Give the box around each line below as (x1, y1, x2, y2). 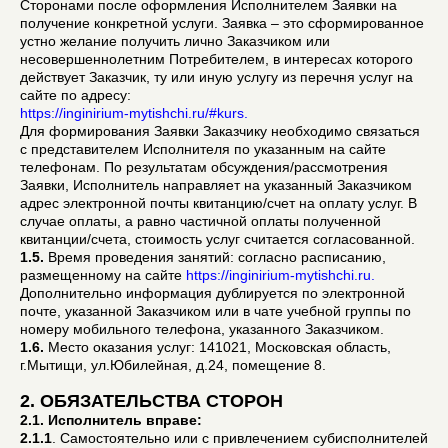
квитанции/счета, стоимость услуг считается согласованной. (20, 230, 415, 247)
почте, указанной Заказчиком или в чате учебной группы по (20, 302, 411, 319)
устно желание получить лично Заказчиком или (20, 32, 330, 49)
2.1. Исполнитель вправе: (20, 411, 202, 428)
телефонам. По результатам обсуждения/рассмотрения (20, 158, 388, 175)
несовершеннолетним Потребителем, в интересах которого (20, 50, 413, 67)
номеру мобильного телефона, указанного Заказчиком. (20, 320, 384, 337)
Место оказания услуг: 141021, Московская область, (48, 338, 391, 355)
